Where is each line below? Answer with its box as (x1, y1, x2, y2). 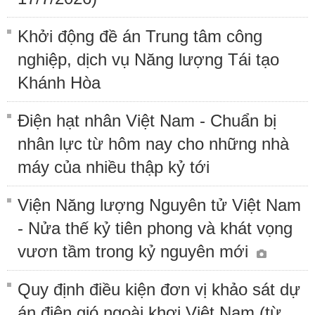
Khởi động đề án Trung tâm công (18, 26, 262, 46)
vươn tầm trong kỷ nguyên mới (18, 241, 253, 261)
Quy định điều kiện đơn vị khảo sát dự (18, 279, 300, 299)
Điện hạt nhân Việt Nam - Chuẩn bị (18, 110, 276, 130)
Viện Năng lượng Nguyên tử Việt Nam (18, 195, 301, 214)
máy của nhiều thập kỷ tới (18, 157, 210, 176)
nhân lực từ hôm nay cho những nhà (18, 134, 289, 153)
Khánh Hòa (18, 72, 101, 92)
